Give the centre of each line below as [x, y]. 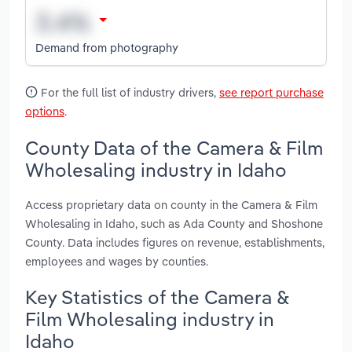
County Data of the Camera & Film [174, 147]
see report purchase [271, 93]
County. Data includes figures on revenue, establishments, [175, 242]
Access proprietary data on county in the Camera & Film [171, 204]
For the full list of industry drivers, [128, 93]
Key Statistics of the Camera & [157, 297]
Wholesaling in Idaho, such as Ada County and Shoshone [174, 223]
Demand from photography [107, 47]
